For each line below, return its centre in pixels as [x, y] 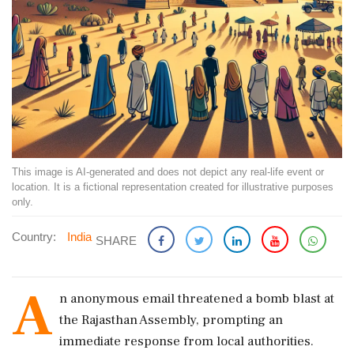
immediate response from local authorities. [186, 341]
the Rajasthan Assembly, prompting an [171, 320]
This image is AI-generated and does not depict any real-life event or [168, 172]
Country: [34, 237]
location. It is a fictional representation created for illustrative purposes [173, 187]
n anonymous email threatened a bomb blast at [197, 299]
